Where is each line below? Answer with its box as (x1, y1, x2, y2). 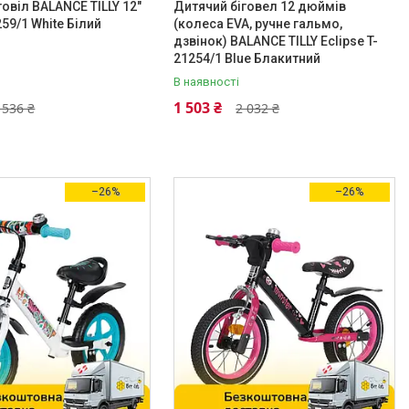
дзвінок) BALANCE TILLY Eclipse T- (173, 34, 379, 48)
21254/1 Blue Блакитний (173, 51, 321, 66)
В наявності (173, 75, 240, 89)
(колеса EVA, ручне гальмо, (173, 16, 343, 31)
